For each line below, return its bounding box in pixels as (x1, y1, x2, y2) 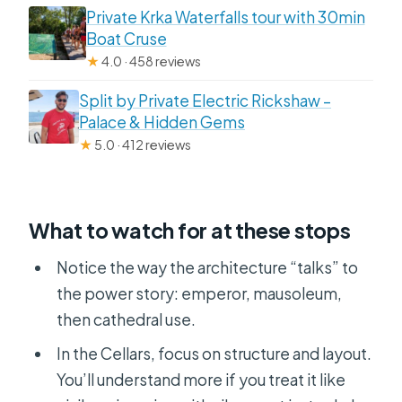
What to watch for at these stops (29, 217, 351, 244)
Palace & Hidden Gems (79, 112, 246, 133)
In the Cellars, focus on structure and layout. (56, 344, 371, 364)
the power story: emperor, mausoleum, (56, 283, 342, 303)
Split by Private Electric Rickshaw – (79, 91, 332, 111)
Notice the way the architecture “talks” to (56, 257, 358, 277)
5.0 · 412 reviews (92, 136, 192, 153)
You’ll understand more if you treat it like (56, 370, 345, 390)
